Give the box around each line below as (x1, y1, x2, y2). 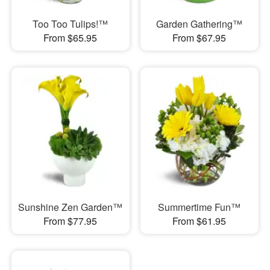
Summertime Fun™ (158, 199, 241, 214)
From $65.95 (43, 31, 98, 45)
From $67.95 (172, 31, 227, 45)
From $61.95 (172, 213, 227, 228)
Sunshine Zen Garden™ (18, 199, 123, 214)
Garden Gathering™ (156, 17, 243, 31)
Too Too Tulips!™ (33, 17, 108, 31)
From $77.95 (43, 213, 98, 228)
